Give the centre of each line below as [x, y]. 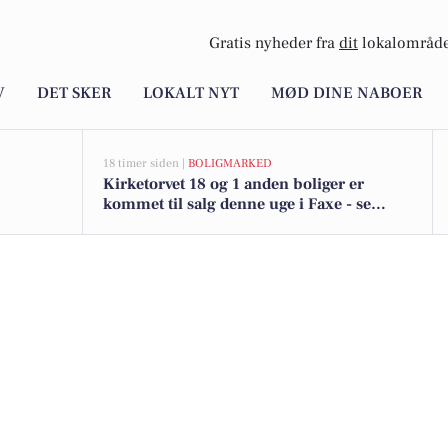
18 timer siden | [145, 163]
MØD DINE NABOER [346, 93]
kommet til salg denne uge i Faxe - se [237, 204]
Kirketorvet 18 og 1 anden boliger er [233, 184]
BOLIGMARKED [230, 163]
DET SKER [74, 93]
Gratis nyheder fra [274, 43]
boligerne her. [154, 224]
